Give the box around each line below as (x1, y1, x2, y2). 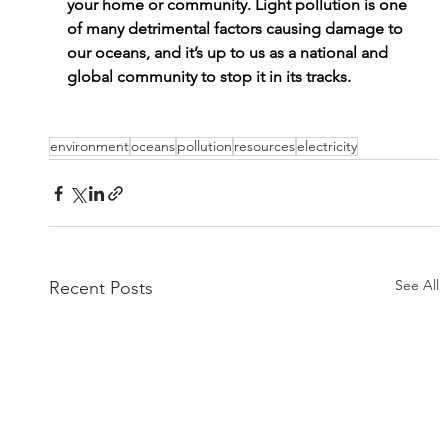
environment (49, 137, 129, 156)
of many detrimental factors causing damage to (66, 19, 407, 39)
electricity (296, 137, 357, 156)
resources (233, 137, 295, 156)
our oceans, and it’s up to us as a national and (66, 43, 392, 63)
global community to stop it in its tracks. (66, 67, 351, 87)
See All (395, 276, 440, 295)
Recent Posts (48, 277, 153, 300)
